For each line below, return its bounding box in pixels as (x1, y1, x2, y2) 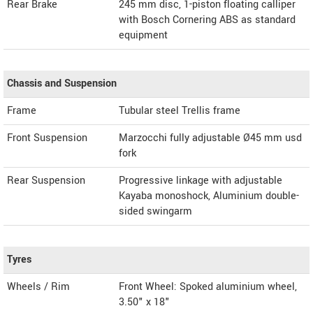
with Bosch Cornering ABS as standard (119, 12, 296, 27)
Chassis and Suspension (7, 75, 117, 91)
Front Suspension (7, 130, 87, 145)
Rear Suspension (7, 173, 85, 188)
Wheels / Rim (7, 279, 70, 294)
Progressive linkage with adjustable (119, 173, 282, 188)
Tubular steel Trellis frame (119, 103, 240, 118)
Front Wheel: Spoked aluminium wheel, (119, 279, 297, 294)
